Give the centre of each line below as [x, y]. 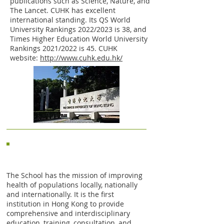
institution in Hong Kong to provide [65, 204]
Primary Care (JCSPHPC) [54, 159]
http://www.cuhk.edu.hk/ [81, 58]
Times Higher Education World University [79, 39]
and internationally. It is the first [60, 194]
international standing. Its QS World [70, 20]
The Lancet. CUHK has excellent [63, 10]
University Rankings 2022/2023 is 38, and [78, 29]
